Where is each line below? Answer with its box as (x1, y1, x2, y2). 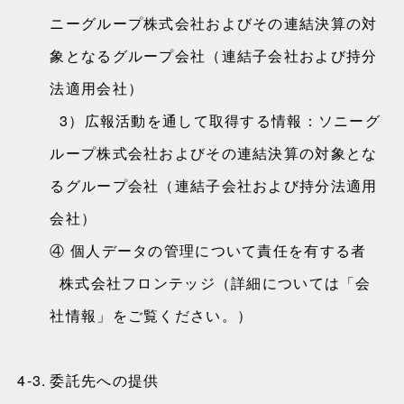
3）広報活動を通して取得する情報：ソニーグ (50, 110, 381, 131)
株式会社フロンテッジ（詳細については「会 (50, 272, 372, 293)
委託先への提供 (50, 370, 160, 390)
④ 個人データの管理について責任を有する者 (50, 240, 367, 261)
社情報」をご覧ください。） (50, 305, 253, 326)
